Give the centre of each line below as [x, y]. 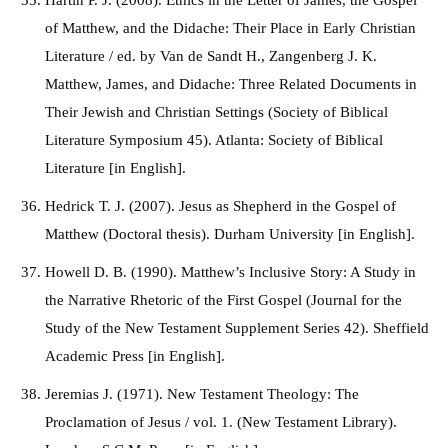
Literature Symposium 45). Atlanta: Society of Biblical [214, 140]
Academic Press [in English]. [135, 356]
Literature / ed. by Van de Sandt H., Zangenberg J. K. [211, 56]
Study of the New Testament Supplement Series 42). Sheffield [237, 328]
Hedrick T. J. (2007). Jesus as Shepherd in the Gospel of [220, 206]
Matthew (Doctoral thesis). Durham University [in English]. [230, 234]
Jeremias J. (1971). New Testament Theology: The [202, 394]
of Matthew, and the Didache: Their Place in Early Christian [230, 28]
